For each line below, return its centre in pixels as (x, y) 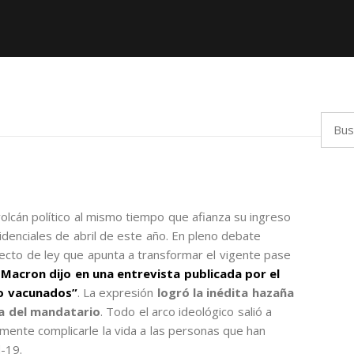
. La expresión (115, 292)
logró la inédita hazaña (224, 292)
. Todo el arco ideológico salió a (186, 311)
